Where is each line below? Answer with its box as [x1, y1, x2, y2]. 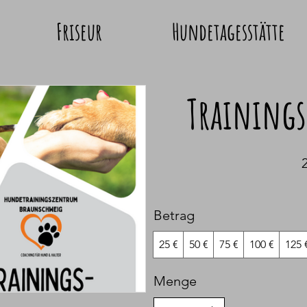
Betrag [153, 206, 195, 223]
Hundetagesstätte [171, 16, 285, 46]
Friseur [56, 16, 102, 46]
